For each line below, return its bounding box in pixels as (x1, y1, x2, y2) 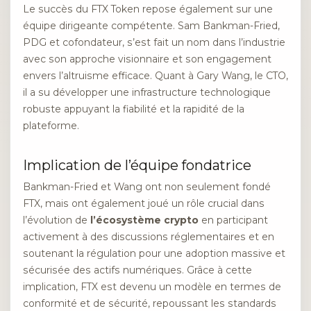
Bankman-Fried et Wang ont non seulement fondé (23, 180, 271, 194)
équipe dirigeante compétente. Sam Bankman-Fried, (23, 19, 280, 32)
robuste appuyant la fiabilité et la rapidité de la (23, 102, 244, 115)
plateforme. (23, 119, 79, 132)
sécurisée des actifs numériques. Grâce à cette (23, 264, 252, 277)
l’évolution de (23, 214, 90, 227)
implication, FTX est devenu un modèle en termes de (23, 280, 281, 294)
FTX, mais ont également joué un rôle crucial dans (23, 197, 264, 210)
